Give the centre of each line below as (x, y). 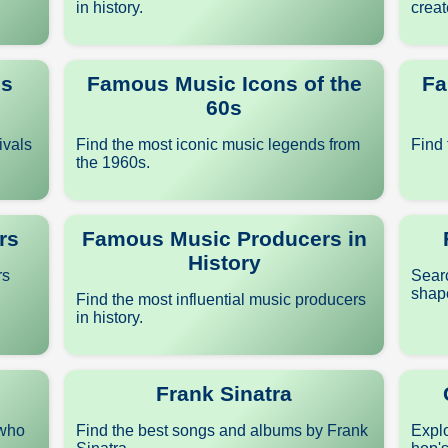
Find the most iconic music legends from (218, 144)
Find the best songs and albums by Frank (222, 430)
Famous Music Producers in (224, 238)
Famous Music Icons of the (224, 83)
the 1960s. (113, 162)
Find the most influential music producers (221, 299)
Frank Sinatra (224, 393)
